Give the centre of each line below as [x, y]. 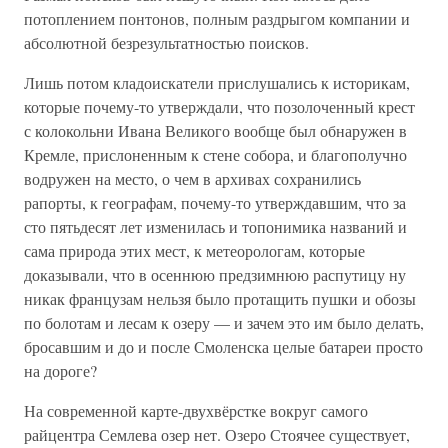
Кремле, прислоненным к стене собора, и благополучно [215, 154]
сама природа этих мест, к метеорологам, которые [194, 250]
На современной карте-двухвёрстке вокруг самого [196, 410]
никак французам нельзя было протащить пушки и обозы [220, 298]
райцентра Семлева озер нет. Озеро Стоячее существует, [217, 434]
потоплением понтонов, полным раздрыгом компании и [217, 18]
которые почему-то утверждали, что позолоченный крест [219, 106]
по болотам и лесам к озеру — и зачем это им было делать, [224, 322]
